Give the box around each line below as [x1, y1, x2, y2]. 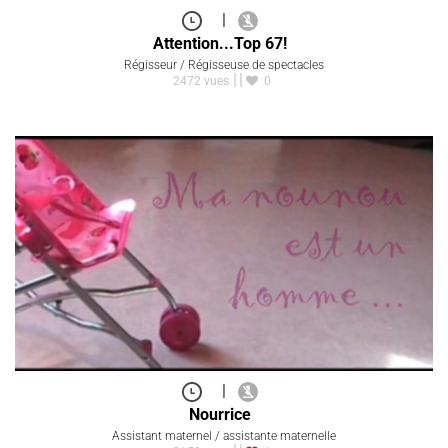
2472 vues [172, 73, 229, 88]
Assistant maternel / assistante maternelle [112, 429, 336, 444]
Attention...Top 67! [152, 33, 287, 53]
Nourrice [188, 405, 251, 425]
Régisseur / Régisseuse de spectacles [124, 57, 324, 72]
